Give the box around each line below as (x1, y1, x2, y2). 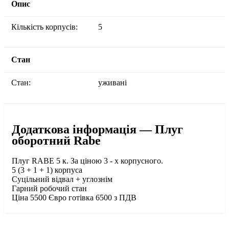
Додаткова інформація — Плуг (12, 123, 183, 136)
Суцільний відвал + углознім (12, 175, 112, 184)
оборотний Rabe (12, 134, 101, 148)
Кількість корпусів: (17, 22, 78, 32)
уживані (98, 78, 127, 87)
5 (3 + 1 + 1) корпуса (12, 166, 82, 175)
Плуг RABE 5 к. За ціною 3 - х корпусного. (12, 156, 163, 166)
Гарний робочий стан (12, 184, 87, 193)
